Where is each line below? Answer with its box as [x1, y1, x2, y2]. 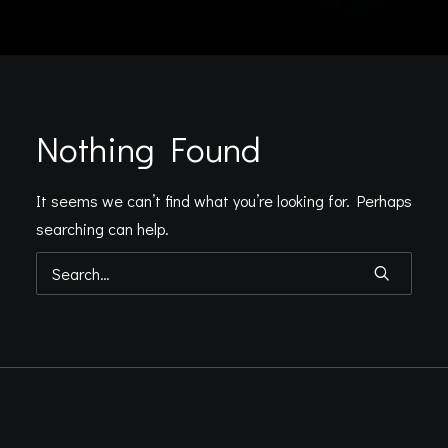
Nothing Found [36, 125, 261, 171]
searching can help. [36, 218, 169, 239]
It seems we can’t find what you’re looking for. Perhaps [36, 190, 412, 211]
